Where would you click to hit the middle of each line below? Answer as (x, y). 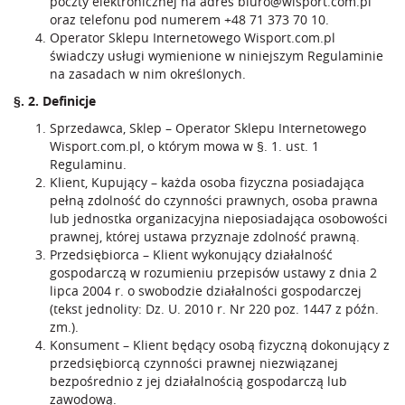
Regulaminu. (88, 164)
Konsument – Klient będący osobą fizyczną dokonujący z (220, 345)
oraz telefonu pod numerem (137, 19)
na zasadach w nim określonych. (148, 74)
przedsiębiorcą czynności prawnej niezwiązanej (194, 363)
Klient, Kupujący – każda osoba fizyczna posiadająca (207, 182)
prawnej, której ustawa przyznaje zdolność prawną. (205, 236)
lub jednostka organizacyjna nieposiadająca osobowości (219, 218)
